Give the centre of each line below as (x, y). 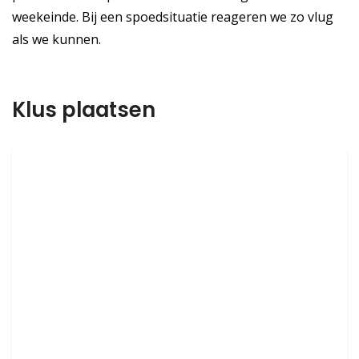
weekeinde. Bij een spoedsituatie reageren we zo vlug (173, 17)
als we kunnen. (56, 40)
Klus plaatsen (84, 109)
